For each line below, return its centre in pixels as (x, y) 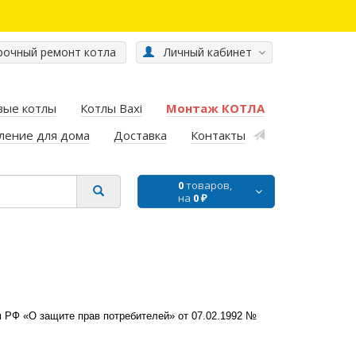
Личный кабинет (206, 52)
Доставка (140, 135)
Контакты (218, 135)
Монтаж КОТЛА (215, 108)
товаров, (207, 185)
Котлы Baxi (111, 108)
